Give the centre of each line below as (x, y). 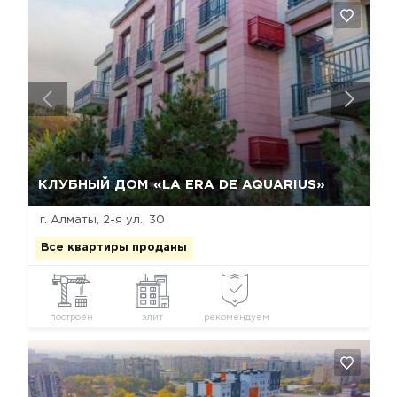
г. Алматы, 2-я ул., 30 (102, 221)
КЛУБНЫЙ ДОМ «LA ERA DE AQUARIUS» (181, 185)
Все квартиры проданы (114, 247)
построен (71, 317)
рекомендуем (236, 317)
